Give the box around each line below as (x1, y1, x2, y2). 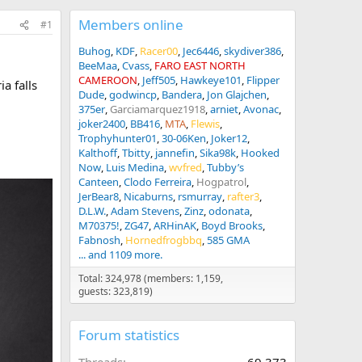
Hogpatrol (196, 175, 246, 189)
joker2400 (78, 116, 125, 131)
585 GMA (207, 233, 250, 247)
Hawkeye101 (180, 73, 242, 87)
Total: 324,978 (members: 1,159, (78, 271, 223, 285)
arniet (210, 102, 238, 116)
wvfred (169, 160, 202, 175)
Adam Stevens (111, 204, 179, 218)
